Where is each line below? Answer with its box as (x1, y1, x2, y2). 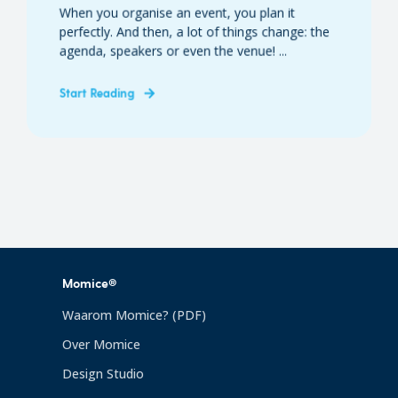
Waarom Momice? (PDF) (62, 306, 206, 324)
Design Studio (62, 364, 144, 382)
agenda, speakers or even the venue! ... (59, 42, 288, 60)
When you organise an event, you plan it (59, 4, 296, 21)
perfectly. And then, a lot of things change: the (59, 22, 330, 41)
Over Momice (62, 335, 140, 353)
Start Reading (59, 85, 135, 99)
